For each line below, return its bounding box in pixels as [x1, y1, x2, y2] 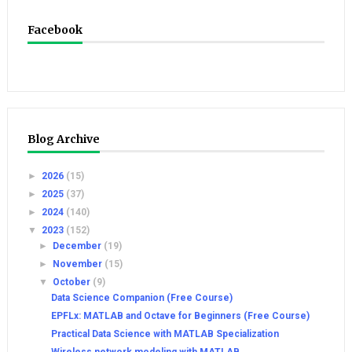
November [53, 258, 105, 270]
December [53, 240, 104, 252]
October [53, 277, 93, 288]
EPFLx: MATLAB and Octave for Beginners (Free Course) [50, 310, 310, 322]
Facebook [27, 23, 82, 38]
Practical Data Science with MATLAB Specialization [50, 328, 279, 340]
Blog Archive [27, 132, 100, 147]
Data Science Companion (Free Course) [50, 292, 233, 304]
